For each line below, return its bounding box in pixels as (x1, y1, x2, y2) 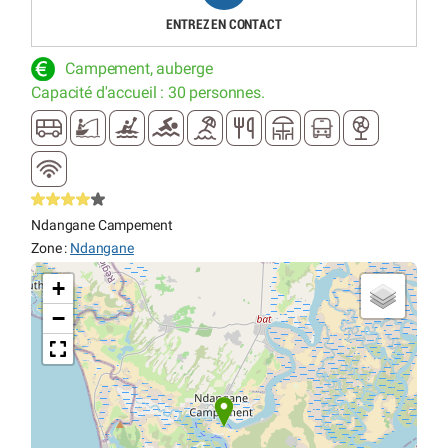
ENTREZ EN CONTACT (166, 17, 282, 32)
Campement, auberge (65, 58, 213, 78)
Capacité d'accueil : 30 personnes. (31, 82, 265, 102)
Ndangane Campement (31, 217, 173, 234)
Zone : (31, 240, 71, 257)
